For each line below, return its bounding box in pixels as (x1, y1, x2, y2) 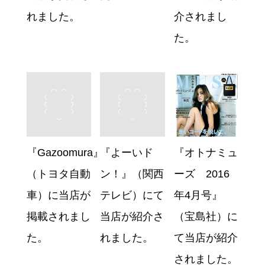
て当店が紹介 (173, 232, 238, 244)
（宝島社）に (173, 211, 238, 223)
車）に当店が (26, 189, 91, 202)
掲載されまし (26, 211, 91, 223)
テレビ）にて (100, 189, 164, 202)
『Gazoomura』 (26, 147, 104, 159)
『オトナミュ (173, 147, 238, 159)
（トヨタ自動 (26, 168, 91, 180)
